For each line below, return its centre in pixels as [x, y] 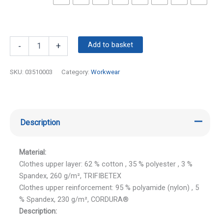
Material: [32, 152]
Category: [76, 72]
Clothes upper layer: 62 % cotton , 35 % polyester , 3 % [106, 164]
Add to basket [110, 44]
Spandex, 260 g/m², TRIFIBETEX [70, 176]
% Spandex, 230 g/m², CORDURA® [74, 199]
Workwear [105, 72]
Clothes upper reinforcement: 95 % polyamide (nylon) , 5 [109, 187]
